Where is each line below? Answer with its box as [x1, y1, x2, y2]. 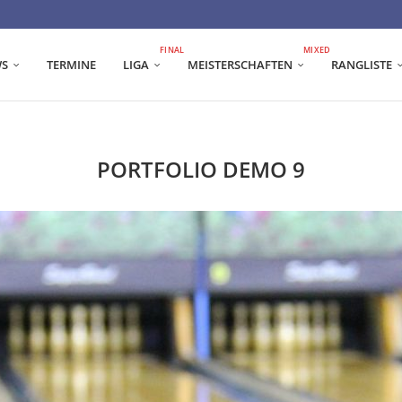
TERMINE [47, 57, 96, 73]
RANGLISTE [331, 57, 392, 73]
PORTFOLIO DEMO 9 [97, 154, 305, 184]
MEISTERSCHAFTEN [188, 57, 293, 73]
